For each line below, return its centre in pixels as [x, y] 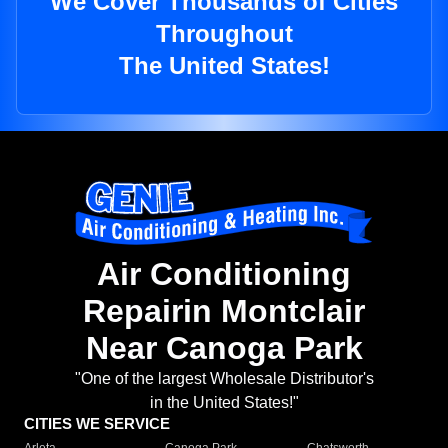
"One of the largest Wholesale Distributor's [224, 379]
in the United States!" [224, 403]
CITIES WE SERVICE [97, 424]
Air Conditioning [224, 274]
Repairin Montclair [224, 311]
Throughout [224, 34]
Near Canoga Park [224, 348]
